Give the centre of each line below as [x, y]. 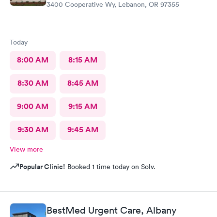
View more [26, 149]
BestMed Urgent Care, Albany [111, 210]
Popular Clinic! [42, 166]
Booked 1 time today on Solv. [110, 166]
